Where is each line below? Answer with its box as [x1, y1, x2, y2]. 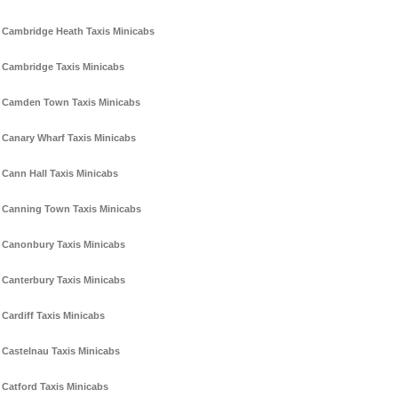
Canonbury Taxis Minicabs [2, 239, 125, 251]
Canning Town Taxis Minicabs [2, 203, 141, 215]
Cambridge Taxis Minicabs [2, 61, 124, 73]
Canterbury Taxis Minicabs [2, 275, 125, 286]
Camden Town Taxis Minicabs [2, 97, 140, 108]
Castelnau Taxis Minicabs [2, 346, 120, 357]
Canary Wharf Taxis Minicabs [2, 132, 136, 144]
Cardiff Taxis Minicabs [2, 310, 105, 322]
